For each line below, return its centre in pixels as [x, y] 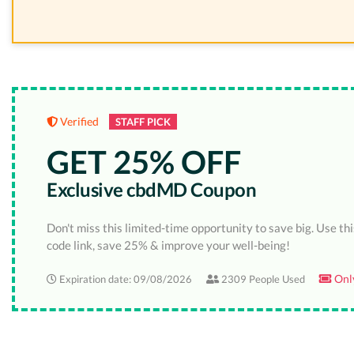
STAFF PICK [143, 122]
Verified [78, 122]
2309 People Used [262, 279]
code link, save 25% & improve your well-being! [168, 245]
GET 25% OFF [144, 162]
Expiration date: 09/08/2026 [124, 279]
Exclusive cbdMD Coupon [151, 190]
